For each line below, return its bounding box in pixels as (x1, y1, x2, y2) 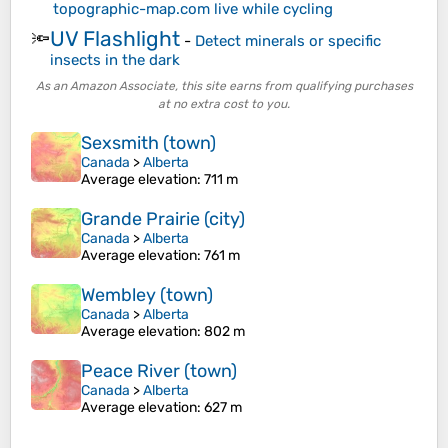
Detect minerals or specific (195, 31, 381, 50)
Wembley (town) (81, 284, 213, 307)
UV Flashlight (50, 25, 180, 51)
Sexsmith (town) (81, 132, 216, 155)
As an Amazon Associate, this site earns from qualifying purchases (35, 79, 413, 94)
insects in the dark (50, 50, 180, 69)
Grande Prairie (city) (81, 208, 245, 231)
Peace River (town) (81, 360, 237, 383)
